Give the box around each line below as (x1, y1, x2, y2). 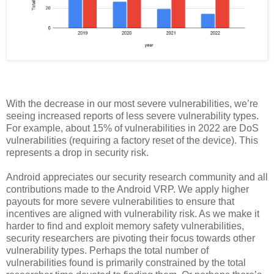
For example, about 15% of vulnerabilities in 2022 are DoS (6, 123, 259, 134)
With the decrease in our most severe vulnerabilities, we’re (6, 98, 258, 109)
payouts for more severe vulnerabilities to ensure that (6, 196, 234, 207)
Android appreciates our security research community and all (6, 172, 268, 183)
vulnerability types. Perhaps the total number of (6, 245, 209, 256)
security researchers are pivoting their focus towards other (6, 233, 255, 244)
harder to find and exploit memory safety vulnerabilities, (6, 221, 244, 232)
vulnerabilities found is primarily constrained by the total (6, 257, 246, 268)
